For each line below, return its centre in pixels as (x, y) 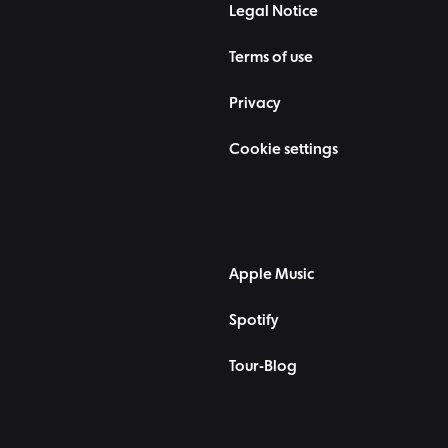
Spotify (253, 321)
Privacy (254, 104)
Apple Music (271, 275)
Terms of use (271, 58)
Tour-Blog (263, 367)
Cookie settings (283, 150)
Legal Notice (273, 12)
